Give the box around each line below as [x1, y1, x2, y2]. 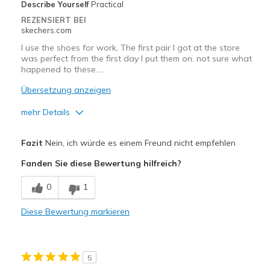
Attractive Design [24, 147, 87, 157]
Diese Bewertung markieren [20, 206, 130, 218]
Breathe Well [24, 170, 72, 180]
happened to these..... [20, 64, 105, 75]
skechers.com [20, 25, 72, 36]
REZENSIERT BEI [20, 15, 86, 25]
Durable [24, 193, 54, 203]
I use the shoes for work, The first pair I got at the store [20, 42, 240, 54]
